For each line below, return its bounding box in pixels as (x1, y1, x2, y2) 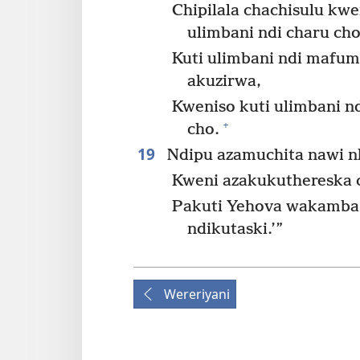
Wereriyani (164, 284, 230, 303)
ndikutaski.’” (187, 219, 284, 239)
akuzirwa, (187, 72, 262, 92)
